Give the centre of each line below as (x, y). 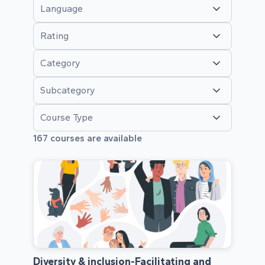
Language (62, 9)
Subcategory (67, 91)
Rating (54, 36)
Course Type (67, 118)
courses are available (95, 138)
